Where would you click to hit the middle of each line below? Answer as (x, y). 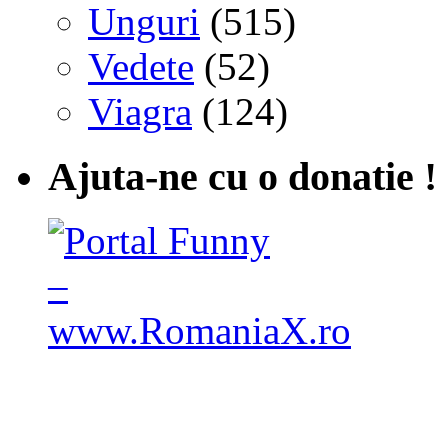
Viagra (140, 111)
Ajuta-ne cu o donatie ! (242, 176)
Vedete (141, 66)
